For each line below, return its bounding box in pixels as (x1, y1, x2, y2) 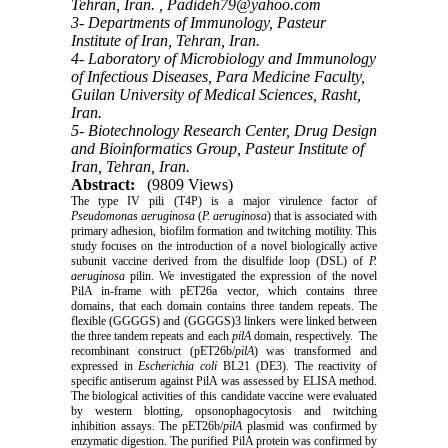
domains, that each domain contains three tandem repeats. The (70, 298, 378, 313)
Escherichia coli (138, 358, 218, 373)
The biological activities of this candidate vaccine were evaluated (70, 388, 378, 403)
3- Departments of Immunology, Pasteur (70, 13, 326, 31)
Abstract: (70, 175, 135, 193)
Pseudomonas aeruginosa (70, 208, 195, 223)
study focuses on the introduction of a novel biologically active (70, 238, 378, 253)
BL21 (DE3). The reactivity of (217, 358, 378, 373)
